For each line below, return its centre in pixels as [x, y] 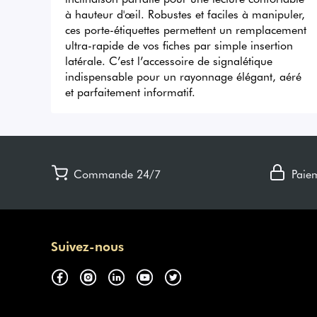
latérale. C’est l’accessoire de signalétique [169, 60]
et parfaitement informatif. [130, 92]
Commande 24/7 [117, 174]
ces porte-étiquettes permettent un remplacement [186, 29]
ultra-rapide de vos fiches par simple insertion [179, 45]
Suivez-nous [87, 246]
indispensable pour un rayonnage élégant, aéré [183, 76]
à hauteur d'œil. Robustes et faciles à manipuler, [185, 14]
